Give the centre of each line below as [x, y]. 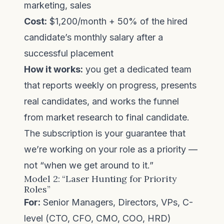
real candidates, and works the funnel [101, 101]
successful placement [69, 53]
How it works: [53, 69]
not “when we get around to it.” [89, 165]
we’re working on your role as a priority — [111, 149]
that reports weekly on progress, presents [110, 85]
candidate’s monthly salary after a [93, 37]
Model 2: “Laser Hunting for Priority [100, 179]
